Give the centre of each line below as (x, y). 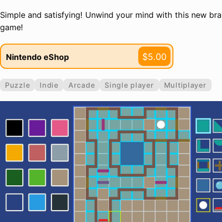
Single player (129, 85)
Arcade (82, 85)
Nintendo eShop (37, 57)
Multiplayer (185, 85)
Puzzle (18, 85)
